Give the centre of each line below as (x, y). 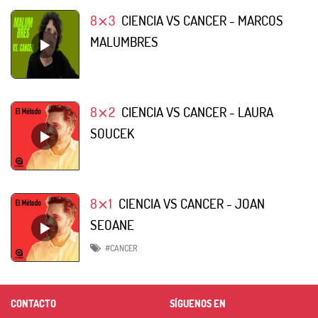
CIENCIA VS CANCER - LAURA (197, 111)
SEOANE (112, 224)
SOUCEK (112, 133)
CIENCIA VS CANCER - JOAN (191, 203)
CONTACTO (33, 303)
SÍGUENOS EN (198, 303)
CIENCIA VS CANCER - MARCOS (202, 20)
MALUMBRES (124, 41)
